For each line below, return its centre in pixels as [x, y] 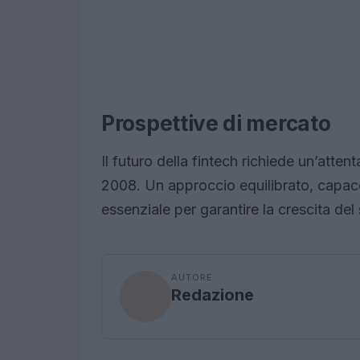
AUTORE [192, 278]
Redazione [213, 295]
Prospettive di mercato [216, 124]
